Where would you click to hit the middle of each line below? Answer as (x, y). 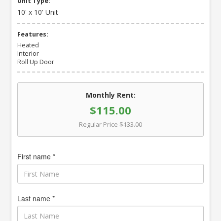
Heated (28, 45)
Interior (28, 53)
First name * (37, 156)
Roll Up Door (36, 62)
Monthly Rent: (110, 95)
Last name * (36, 198)
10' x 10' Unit (38, 12)
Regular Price (98, 125)
